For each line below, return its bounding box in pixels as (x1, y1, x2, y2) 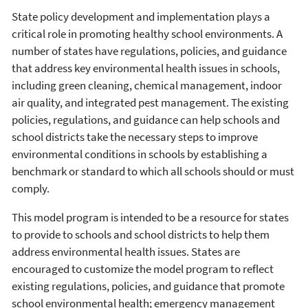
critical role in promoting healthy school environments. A (12, 26, 283, 42)
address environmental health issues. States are (12, 244, 240, 260)
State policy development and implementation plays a (12, 9, 270, 25)
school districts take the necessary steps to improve (12, 129, 258, 145)
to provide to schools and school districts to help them (12, 227, 269, 243)
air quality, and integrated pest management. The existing (12, 95, 289, 111)
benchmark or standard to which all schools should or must (12, 164, 294, 179)
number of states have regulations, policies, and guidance (12, 43, 287, 59)
